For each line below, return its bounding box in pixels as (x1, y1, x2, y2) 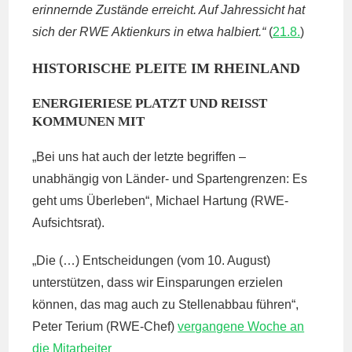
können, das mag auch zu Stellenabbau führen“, (32, 298, 299, 311)
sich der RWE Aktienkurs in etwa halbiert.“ (32, 25, 266, 38)
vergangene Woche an (178, 320, 305, 333)
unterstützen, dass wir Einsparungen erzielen (32, 276, 284, 289)
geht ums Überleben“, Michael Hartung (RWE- (32, 194, 289, 207)
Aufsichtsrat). (32, 216, 105, 229)
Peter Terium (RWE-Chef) (32, 320, 178, 333)
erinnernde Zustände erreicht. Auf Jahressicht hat (32, 3, 306, 16)
